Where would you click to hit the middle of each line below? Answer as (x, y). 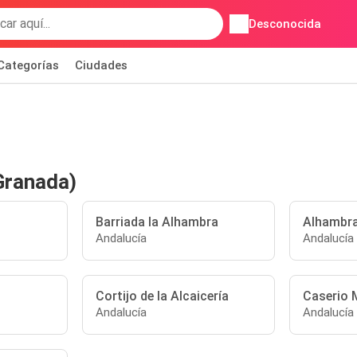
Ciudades (101, 65)
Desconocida (284, 24)
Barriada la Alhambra (157, 222)
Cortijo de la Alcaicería (163, 296)
